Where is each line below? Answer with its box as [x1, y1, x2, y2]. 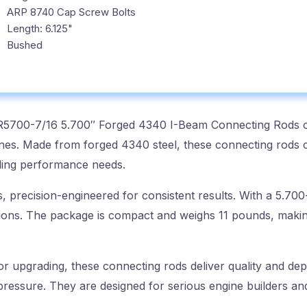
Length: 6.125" [7, 21, 73, 35]
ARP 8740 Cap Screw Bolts [7, 5, 136, 19]
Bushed [7, 38, 42, 51]
